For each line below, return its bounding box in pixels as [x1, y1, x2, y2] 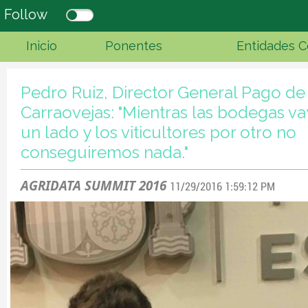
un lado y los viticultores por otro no [21, 122, 296, 142]
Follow [4, 6, 47, 23]
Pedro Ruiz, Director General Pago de [21, 82, 305, 102]
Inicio [25, 38, 57, 53]
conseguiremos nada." [21, 142, 188, 162]
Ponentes [105, 38, 162, 53]
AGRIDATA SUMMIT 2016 [21, 177, 166, 195]
